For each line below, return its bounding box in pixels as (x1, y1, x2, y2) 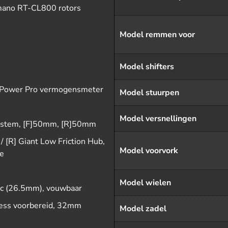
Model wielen (120, 177, 171, 188)
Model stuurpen (120, 87, 179, 98)
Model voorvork (120, 145, 178, 156)
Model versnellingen (120, 113, 196, 124)
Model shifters (120, 61, 174, 72)
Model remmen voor (120, 29, 195, 40)
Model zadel (120, 203, 166, 214)
